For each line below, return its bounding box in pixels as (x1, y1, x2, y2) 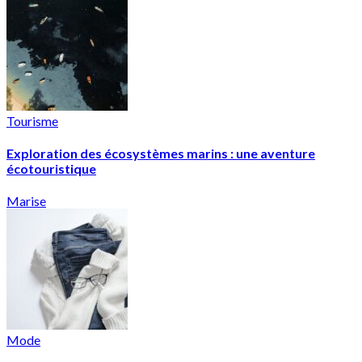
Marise (6, 193, 46, 209)
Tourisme (6, 112, 58, 128)
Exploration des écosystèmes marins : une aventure (6, 145, 315, 162)
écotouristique (6, 161, 96, 177)
